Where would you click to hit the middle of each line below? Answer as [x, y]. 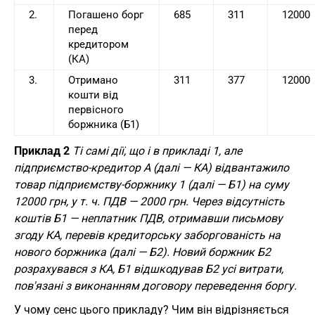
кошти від [93, 95]
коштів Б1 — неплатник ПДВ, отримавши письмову [148, 219]
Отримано [93, 81]
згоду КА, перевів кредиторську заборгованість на [147, 236]
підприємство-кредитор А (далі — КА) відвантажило [152, 168]
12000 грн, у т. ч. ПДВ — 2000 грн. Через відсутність [149, 202]
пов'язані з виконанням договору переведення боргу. [155, 286]
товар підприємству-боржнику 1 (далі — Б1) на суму [152, 185]
